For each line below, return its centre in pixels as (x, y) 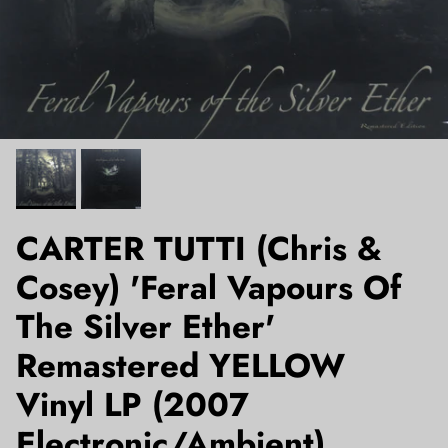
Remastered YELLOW (180, 365)
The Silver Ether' (145, 326)
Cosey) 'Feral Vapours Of (208, 287)
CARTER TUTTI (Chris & (199, 248)
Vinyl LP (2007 (132, 404)
